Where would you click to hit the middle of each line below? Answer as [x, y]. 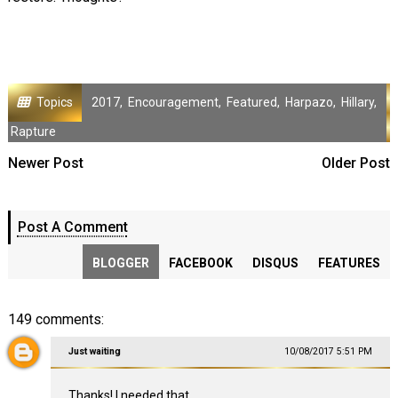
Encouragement [173, 103]
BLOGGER [121, 263]
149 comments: [56, 320]
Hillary [357, 103]
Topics [54, 103]
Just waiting [94, 352]
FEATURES [350, 263]
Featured [251, 103]
